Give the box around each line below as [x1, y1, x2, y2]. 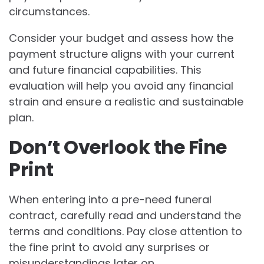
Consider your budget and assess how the [9, 30, 233, 45]
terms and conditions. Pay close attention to [9, 223, 242, 239]
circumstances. [9, 4, 90, 19]
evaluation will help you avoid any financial [9, 78, 233, 93]
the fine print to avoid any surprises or [9, 239, 210, 255]
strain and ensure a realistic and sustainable [9, 94, 243, 109]
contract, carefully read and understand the [9, 207, 241, 223]
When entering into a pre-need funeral [9, 192, 212, 207]
